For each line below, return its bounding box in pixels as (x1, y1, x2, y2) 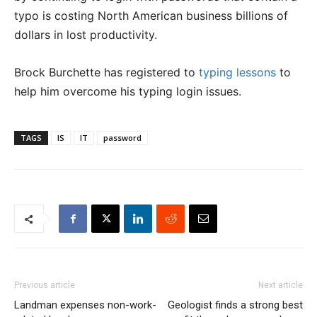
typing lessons (199, 65, 276, 79)
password (103, 132, 142, 143)
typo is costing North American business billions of (14, 8, 288, 23)
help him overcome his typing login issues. (14, 84, 241, 98)
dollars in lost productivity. (14, 28, 157, 42)
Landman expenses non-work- (14, 299, 156, 311)
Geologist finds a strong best (168, 299, 303, 311)
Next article (258, 280, 303, 290)
